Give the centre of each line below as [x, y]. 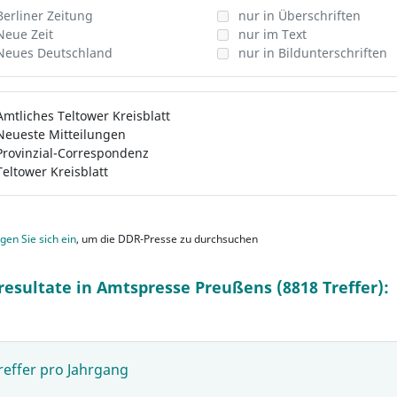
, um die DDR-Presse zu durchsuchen [167, 239]
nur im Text [272, 34]
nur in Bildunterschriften [312, 53]
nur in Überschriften [299, 16]
